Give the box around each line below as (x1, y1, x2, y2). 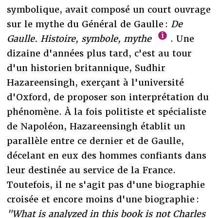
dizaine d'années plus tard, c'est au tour (6, 47, 192, 59)
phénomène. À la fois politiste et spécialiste (6, 106, 206, 117)
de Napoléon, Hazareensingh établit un (6, 120, 185, 132)
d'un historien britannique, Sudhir (6, 62, 165, 73)
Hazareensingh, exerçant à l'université (6, 76, 184, 88)
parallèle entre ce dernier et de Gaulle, (6, 135, 184, 146)
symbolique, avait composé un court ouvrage (6, 3, 211, 15)
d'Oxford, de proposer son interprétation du (6, 91, 209, 103)
